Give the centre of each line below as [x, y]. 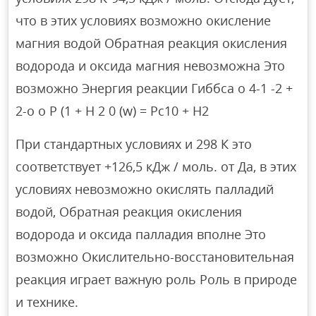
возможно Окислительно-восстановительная [155, 257]
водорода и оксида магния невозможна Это [151, 66]
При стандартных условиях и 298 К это [134, 144]
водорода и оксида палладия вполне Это [141, 235]
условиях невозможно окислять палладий [145, 189]
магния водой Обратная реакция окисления [152, 43]
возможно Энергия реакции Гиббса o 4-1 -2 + [154, 89]
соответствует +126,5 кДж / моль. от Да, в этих [156, 167]
